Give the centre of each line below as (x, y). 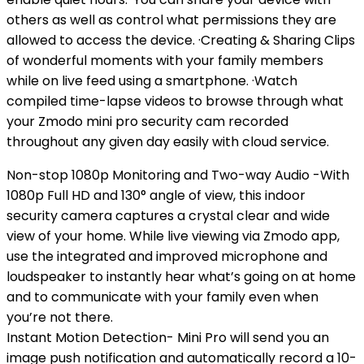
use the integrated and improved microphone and (167, 256)
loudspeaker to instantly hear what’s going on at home (181, 277)
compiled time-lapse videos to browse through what (175, 101)
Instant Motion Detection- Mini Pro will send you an (168, 338)
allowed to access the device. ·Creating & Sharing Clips (181, 40)
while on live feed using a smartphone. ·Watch (152, 81)
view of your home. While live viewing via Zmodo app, (173, 236)
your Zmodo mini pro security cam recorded (147, 121)
